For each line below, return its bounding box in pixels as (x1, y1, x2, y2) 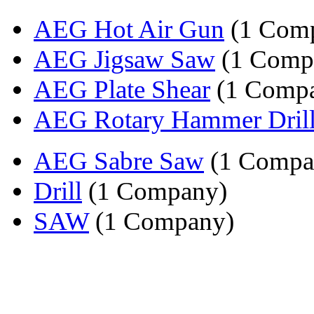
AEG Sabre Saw (34, 146, 204, 175)
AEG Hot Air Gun (34, 14, 224, 43)
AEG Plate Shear (34, 74, 210, 104)
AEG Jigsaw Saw (34, 44, 215, 74)
